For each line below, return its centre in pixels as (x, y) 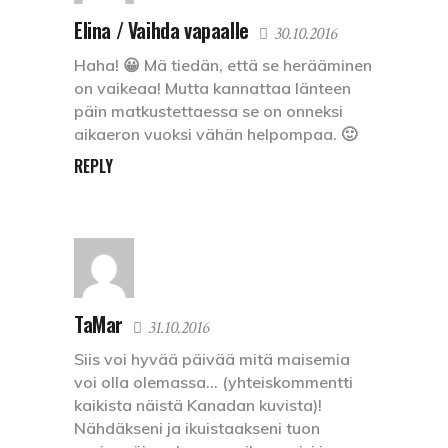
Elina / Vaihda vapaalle (161, 29)
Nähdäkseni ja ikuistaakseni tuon (197, 427)
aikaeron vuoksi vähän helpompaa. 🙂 (215, 133)
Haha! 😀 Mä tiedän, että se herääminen (223, 64)
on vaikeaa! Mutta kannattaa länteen (212, 87)
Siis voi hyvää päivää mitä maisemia (212, 358)
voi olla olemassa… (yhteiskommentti (213, 381)
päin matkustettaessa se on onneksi (208, 110)
